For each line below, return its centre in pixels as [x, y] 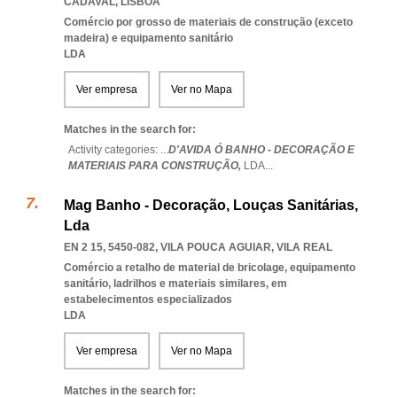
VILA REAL [304, 247]
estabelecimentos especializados [148, 300]
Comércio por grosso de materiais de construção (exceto [208, 22]
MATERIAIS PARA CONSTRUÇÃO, [156, 166]
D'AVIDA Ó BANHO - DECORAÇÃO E [261, 150]
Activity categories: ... [118, 150]
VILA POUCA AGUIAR [216, 247]
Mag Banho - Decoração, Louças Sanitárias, [211, 205]
